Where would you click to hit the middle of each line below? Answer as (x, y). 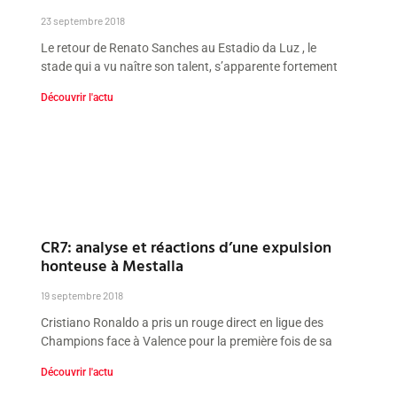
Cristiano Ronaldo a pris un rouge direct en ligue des (183, 322)
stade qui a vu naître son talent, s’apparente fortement (190, 67)
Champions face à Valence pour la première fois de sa (187, 341)
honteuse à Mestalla (113, 265)
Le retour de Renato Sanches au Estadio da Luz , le (179, 48)
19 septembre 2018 (82, 295)
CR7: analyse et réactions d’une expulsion (187, 246)
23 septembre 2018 (83, 21)
